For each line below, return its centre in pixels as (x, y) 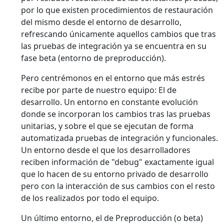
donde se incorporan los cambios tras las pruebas (116, 114)
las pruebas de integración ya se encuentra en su (114, 46)
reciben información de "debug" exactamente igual (117, 162)
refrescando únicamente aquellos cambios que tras (118, 34)
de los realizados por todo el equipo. (90, 198)
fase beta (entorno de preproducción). (93, 58)
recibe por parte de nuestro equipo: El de (99, 90)
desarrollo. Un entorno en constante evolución (109, 102)
